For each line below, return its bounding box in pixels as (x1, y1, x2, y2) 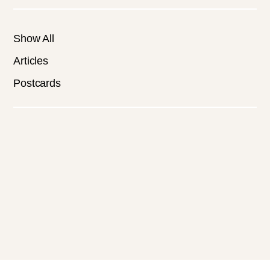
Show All (13, 33, 54, 45)
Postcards (13, 77, 61, 89)
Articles (13, 55, 48, 67)
